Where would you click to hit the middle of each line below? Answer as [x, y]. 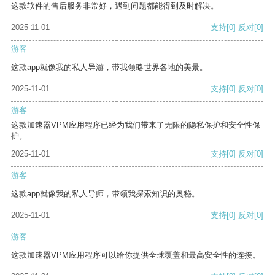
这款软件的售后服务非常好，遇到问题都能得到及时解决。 [115, 6]
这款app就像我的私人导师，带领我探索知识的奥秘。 [105, 194]
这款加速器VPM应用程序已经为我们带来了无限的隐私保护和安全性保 [136, 125]
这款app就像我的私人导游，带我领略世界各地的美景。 [109, 68]
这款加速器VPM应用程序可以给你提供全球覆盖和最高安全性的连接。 [136, 255]
